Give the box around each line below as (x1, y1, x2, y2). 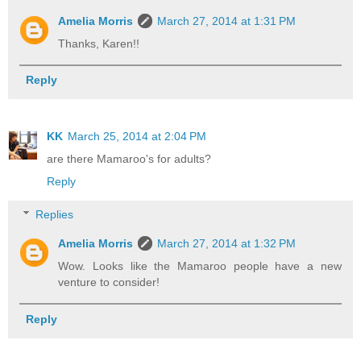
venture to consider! (58, 276, 160, 289)
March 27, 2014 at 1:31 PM (157, 14, 297, 27)
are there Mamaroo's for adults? (47, 151, 211, 165)
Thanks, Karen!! (58, 36, 140, 50)
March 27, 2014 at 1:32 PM (157, 237, 297, 251)
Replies (35, 208, 74, 222)
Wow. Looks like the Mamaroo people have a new (58, 259, 342, 273)
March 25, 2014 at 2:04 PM (68, 129, 206, 143)
